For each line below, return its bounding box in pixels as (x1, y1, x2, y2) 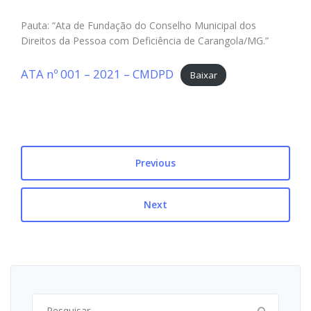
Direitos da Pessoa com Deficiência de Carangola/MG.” (21, 34, 269, 47)
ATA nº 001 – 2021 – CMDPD (21, 66, 174, 82)
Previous (135, 156, 176, 170)
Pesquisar (32, 295, 81, 309)
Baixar (190, 69, 217, 81)
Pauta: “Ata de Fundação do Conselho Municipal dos (21, 19, 256, 32)
